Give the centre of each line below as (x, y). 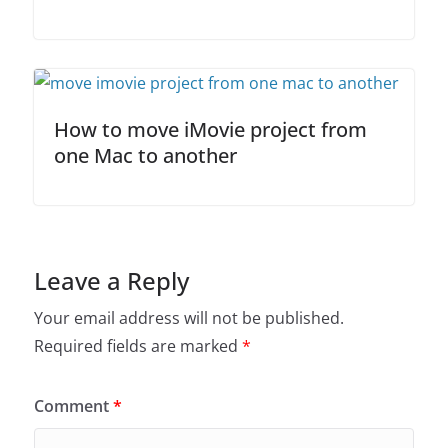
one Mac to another (145, 155)
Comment (73, 405)
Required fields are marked (137, 345)
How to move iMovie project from (210, 129)
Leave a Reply (111, 280)
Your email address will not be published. (188, 317)
